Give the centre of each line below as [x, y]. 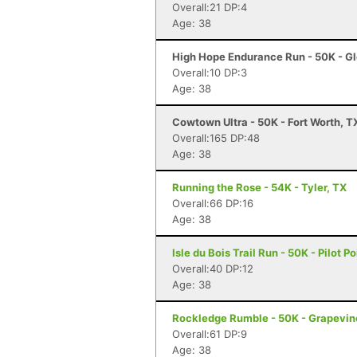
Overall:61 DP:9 [210, 334]
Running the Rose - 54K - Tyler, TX [259, 187]
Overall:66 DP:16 [213, 203]
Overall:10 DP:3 [210, 73]
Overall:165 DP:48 [216, 138]
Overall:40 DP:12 [213, 269]
